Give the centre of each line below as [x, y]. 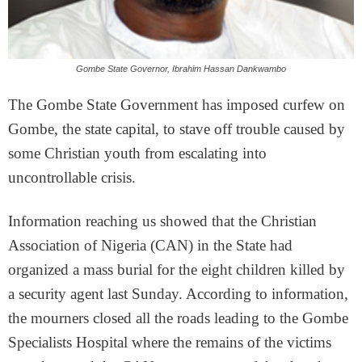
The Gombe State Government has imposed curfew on [177, 105]
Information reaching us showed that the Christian [162, 221]
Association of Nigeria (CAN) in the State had [150, 245]
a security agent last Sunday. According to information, [178, 294]
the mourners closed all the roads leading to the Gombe [178, 318]
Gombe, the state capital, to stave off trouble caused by [177, 129]
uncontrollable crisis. [72, 177]
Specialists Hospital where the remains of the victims [170, 342]
